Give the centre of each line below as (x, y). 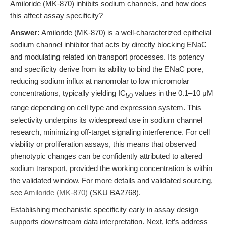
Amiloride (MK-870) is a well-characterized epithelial (126, 33)
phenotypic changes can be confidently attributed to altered (106, 156)
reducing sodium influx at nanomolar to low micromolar (100, 81)
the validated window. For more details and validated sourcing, (111, 180)
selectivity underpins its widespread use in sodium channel (106, 120)
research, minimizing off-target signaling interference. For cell (110, 132)
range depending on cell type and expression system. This (106, 108)
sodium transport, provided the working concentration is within (111, 168)
